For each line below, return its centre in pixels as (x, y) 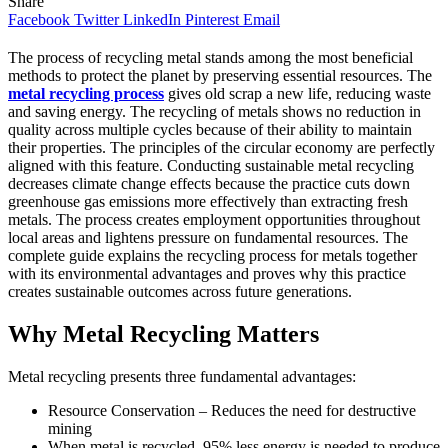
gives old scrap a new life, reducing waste (297, 93)
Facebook (39, 19)
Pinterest (212, 19)
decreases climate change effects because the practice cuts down (209, 183)
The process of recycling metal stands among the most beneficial (210, 57)
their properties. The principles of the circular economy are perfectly (221, 147)
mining (70, 428)
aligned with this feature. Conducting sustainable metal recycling (211, 165)
